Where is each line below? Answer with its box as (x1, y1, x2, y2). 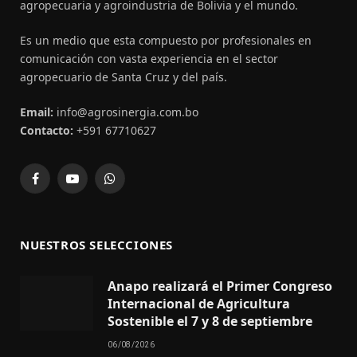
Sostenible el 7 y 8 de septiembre (108, 312, 312, 331)
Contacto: (20, 123, 73, 139)
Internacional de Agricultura (108, 295, 290, 313)
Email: (20, 104, 53, 120)
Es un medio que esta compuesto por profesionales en (20, 33, 312, 49)
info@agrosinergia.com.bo (53, 104, 198, 120)
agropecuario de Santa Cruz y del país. (20, 69, 227, 85)
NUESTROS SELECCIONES (20, 237, 173, 253)
